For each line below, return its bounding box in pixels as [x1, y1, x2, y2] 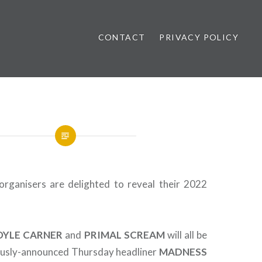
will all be [164, 229, 207, 241]
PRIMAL [84, 229, 122, 241]
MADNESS [158, 246, 207, 258]
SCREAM [123, 229, 165, 241]
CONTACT [98, 32, 146, 42]
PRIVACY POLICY [159, 32, 239, 42]
